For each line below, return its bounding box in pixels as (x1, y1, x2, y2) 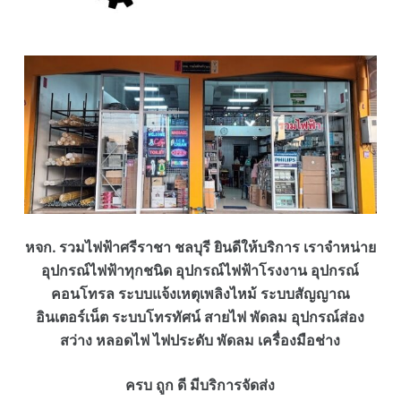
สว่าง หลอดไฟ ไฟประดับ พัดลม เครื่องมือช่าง (60, 331, 341, 350)
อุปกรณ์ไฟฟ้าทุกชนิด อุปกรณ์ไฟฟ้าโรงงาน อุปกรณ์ (41, 261, 360, 280)
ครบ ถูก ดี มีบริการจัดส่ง (125, 376, 276, 395)
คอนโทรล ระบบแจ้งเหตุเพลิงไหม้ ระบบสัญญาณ (50, 285, 350, 303)
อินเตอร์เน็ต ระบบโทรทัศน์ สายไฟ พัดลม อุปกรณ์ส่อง (36, 308, 365, 327)
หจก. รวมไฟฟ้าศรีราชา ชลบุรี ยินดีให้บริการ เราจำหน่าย (24, 238, 376, 257)
